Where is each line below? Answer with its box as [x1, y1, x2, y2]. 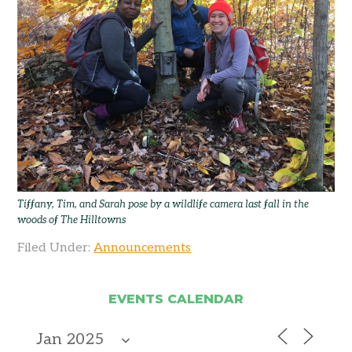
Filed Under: [17, 240, 94, 256]
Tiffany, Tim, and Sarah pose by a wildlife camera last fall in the [17, 198, 310, 211]
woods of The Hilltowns [17, 214, 126, 227]
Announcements [93, 240, 192, 256]
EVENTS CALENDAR [108, 291, 244, 307]
